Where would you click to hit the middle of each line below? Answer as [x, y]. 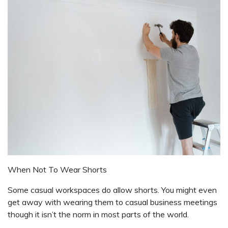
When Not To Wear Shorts [57, 169]
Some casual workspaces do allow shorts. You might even [112, 190]
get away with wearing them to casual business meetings [112, 202]
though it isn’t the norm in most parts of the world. [98, 214]
